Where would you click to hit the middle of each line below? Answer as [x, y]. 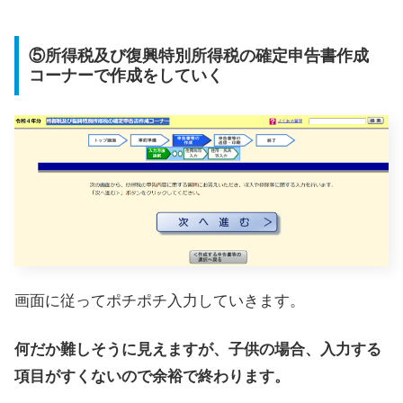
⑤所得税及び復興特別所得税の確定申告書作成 [198, 55]
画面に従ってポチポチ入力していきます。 [160, 301]
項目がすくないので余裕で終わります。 [152, 376]
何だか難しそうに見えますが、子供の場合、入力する [198, 349]
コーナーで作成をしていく [125, 75]
